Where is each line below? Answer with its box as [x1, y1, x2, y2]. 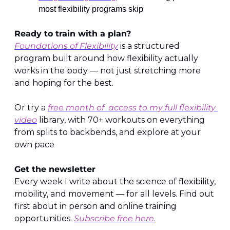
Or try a [14, 103, 48, 113]
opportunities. [14, 214, 74, 224]
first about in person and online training [14, 201, 177, 212]
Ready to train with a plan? [14, 29, 131, 39]
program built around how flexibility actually [14, 53, 198, 64]
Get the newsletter [14, 164, 95, 175]
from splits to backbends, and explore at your [14, 127, 201, 138]
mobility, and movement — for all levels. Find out [14, 189, 214, 199]
